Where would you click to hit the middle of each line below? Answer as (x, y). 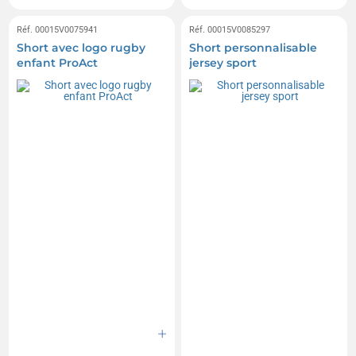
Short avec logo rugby (81, 47)
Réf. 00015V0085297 (230, 29)
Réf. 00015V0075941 (58, 29)
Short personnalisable (253, 47)
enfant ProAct (58, 62)
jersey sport (223, 62)
